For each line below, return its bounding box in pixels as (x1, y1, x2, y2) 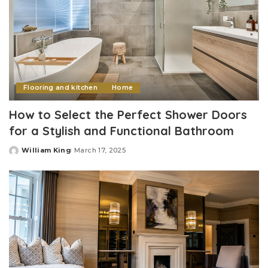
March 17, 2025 (74, 146, 126, 155)
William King (22, 146, 72, 155)
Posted (8, 150, 37, 159)
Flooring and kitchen (23, 84, 98, 92)
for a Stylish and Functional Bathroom (9, 123, 234, 139)
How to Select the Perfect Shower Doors (9, 107, 247, 123)
